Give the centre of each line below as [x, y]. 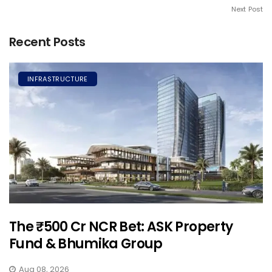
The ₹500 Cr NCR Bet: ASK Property [121, 227]
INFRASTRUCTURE [58, 79]
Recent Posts [47, 42]
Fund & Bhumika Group [86, 244]
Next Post [247, 9]
